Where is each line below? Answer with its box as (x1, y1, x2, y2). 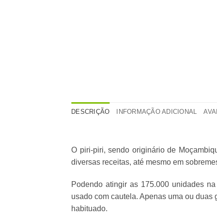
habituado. (71, 204, 108, 213)
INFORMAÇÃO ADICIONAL (116, 108, 197, 116)
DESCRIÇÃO (71, 108, 110, 116)
